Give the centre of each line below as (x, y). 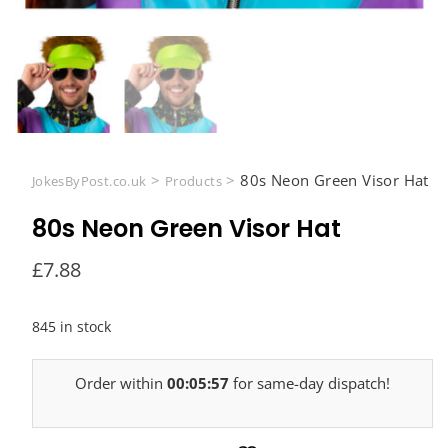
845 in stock (71, 327)
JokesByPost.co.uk (89, 181)
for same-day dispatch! (309, 383)
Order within (120, 383)
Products (193, 181)
